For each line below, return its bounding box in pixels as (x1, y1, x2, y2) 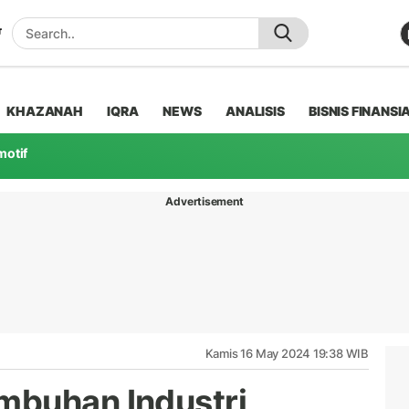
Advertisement (165, 194, 244, 208)
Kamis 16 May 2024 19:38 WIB (204, 345, 369, 361)
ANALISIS (225, 102, 285, 119)
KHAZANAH (6, 102, 83, 119)
